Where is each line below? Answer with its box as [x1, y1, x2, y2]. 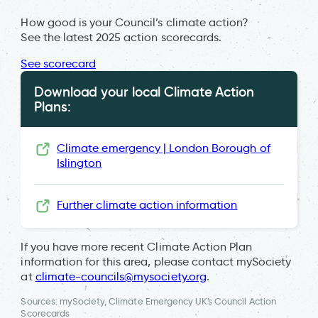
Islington [57, 155, 102, 170]
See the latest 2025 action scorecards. [21, 30, 222, 44]
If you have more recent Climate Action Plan [21, 239, 253, 253]
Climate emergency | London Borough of [57, 141, 270, 155]
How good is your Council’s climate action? [21, 15, 249, 29]
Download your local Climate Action [34, 82, 254, 100]
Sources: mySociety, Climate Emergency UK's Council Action [21, 295, 276, 307]
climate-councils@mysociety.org [35, 269, 207, 283]
